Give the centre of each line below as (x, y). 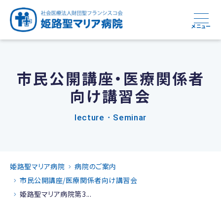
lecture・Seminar (110, 117)
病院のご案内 (95, 166)
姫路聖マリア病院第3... (56, 194)
